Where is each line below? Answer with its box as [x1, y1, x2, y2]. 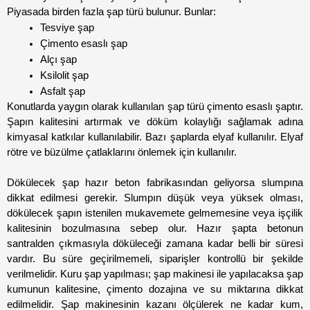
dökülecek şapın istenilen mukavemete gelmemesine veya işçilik [7, 208, 303, 219]
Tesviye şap [40, 22, 94, 34]
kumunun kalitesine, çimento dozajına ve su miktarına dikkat [7, 284, 303, 295]
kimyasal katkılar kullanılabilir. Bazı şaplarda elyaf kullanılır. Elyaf [7, 131, 303, 143]
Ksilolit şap [40, 70, 91, 82]
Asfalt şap [40, 86, 85, 98]
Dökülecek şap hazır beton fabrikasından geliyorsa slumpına [7, 177, 303, 189]
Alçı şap [40, 54, 77, 66]
